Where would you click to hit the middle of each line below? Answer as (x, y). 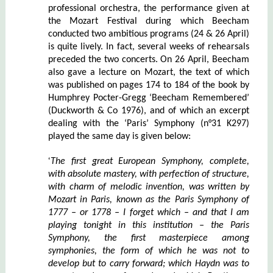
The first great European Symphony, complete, (150, 161)
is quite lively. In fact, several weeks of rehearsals (149, 47)
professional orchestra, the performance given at (149, 8)
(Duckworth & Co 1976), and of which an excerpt (149, 111)
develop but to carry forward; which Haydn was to (149, 264)
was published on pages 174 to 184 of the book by (149, 85)
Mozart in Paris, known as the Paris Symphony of (149, 200)
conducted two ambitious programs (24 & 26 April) (149, 34)
